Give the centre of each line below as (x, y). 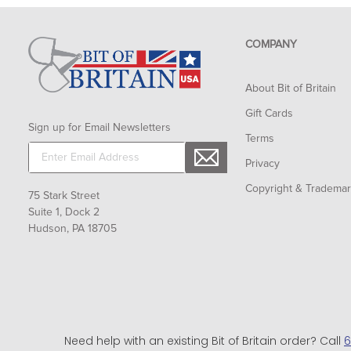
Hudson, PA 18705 (72, 229)
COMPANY (271, 45)
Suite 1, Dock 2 (64, 213)
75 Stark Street (64, 196)
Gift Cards (270, 114)
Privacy (263, 164)
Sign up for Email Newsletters (100, 127)
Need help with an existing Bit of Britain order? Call (204, 341)
